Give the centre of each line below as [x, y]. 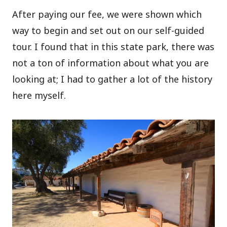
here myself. [39, 96]
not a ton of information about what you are [111, 63]
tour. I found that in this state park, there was [113, 47]
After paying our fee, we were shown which [107, 14]
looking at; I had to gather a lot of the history [112, 79]
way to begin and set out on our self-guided [108, 31]
